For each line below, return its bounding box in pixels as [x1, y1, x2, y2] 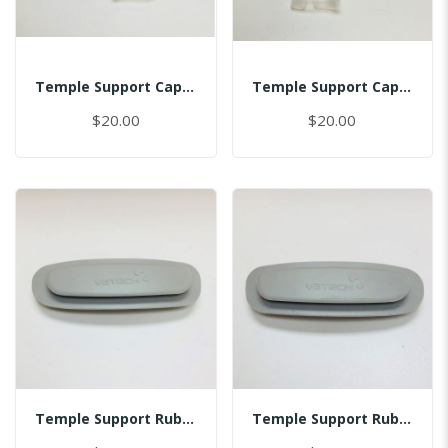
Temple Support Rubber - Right [398, 408, 411, 428]
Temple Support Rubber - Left [182, 408, 194, 428]
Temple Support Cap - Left [182, 77, 194, 96]
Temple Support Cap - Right [398, 77, 411, 96]
